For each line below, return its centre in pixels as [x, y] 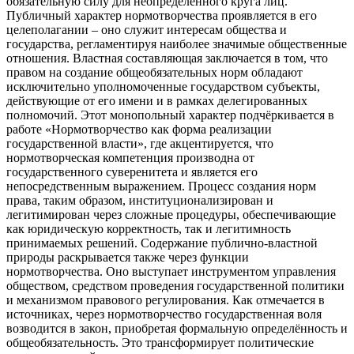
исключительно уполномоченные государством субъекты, [163, 86]
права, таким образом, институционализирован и [140, 200]
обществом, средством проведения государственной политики [175, 285]
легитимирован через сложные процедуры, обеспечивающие [171, 214]
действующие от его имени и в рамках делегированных [157, 100]
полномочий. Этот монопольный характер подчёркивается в [170, 115]
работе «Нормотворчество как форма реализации [139, 129]
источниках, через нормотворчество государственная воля [164, 314]
